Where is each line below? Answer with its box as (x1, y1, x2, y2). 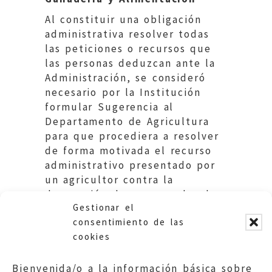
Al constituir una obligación (45, 12, 202, 26)
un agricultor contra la (45, 172, 174, 186)
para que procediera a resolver (45, 129, 219, 143)
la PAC (45, 202, 80, 216)
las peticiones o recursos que (45, 41, 211, 55)
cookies (73, 231, 110, 242)
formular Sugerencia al (45, 100, 174, 114)
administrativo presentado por (45, 158, 216, 172)
